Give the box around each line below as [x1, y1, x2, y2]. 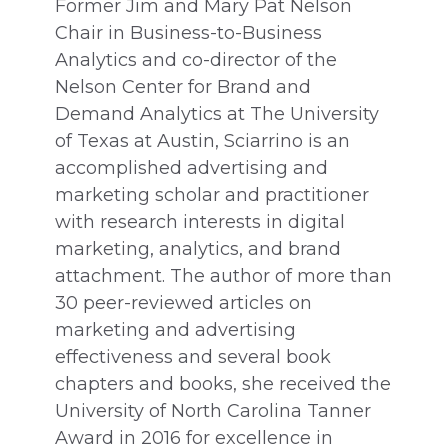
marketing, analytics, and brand [55, 238, 341, 260]
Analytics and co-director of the [55, 49, 337, 71]
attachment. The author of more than [55, 265, 392, 287]
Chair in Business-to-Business [55, 22, 322, 44]
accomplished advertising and [55, 157, 328, 179]
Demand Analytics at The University [55, 103, 379, 125]
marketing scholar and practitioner [55, 184, 369, 206]
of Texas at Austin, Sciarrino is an [55, 130, 350, 152]
